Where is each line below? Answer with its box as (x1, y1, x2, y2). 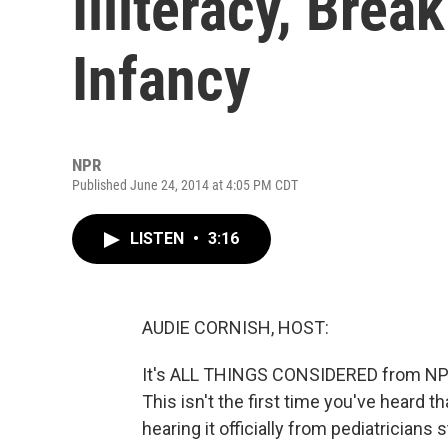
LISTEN (130, 229, 188, 248)
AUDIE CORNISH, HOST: (142, 317, 329, 338)
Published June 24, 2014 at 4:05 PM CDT (72, 177, 298, 193)
